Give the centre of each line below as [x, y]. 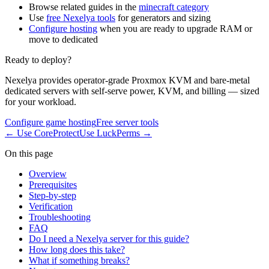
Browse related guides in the [84, 7]
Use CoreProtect [48, 133]
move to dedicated [63, 40]
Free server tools [127, 122]
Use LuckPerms [110, 133]
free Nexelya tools [81, 18]
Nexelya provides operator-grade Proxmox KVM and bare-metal [127, 80]
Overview [48, 174]
